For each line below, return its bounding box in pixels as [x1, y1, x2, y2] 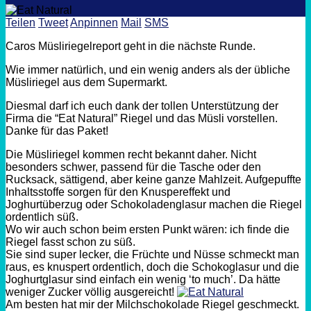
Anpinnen [70, 16, 118, 28]
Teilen [6, 16, 35, 28]
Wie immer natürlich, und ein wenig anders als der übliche [6, 63, 290, 76]
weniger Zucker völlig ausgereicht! [6, 285, 177, 298]
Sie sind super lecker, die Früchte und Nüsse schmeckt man [6, 248, 299, 260]
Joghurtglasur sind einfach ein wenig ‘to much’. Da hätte [6, 273, 280, 285]
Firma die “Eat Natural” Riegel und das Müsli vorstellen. [6, 112, 278, 124]
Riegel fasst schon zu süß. [6, 235, 135, 248]
